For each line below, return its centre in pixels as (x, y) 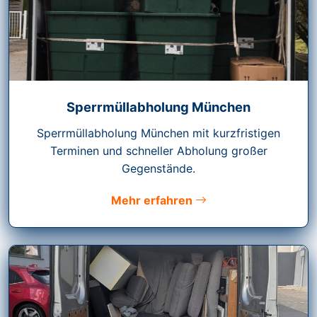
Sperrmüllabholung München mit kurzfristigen (158, 133)
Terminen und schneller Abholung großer (158, 151)
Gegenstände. (158, 169)
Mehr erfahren (153, 201)
